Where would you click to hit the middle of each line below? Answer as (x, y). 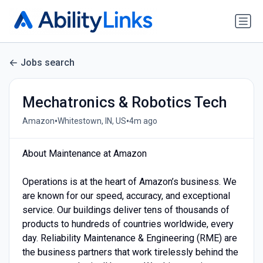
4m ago (143, 121)
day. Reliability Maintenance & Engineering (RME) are (129, 238)
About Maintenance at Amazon (84, 153)
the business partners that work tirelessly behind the (130, 252)
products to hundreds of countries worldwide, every (128, 224)
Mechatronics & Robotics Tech (124, 102)
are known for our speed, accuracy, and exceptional (126, 195)
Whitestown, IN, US (92, 121)
